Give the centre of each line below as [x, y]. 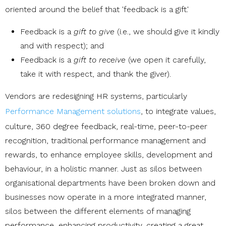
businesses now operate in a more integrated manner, [106, 197]
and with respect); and [62, 45]
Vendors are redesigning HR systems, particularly [96, 96]
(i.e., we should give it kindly [167, 31]
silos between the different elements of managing [98, 211]
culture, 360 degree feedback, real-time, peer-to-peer [106, 126]
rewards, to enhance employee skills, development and [109, 154]
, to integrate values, [178, 111]
